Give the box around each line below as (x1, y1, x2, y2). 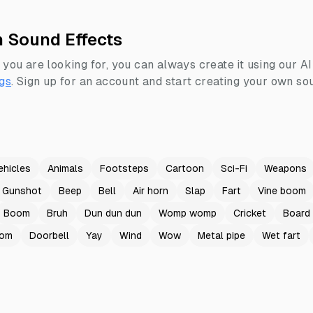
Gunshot (2, 185, 42, 196)
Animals (48, 163, 83, 174)
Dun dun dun (85, 208, 142, 219)
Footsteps (100, 163, 149, 174)
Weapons (264, 163, 307, 174)
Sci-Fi (221, 163, 247, 174)
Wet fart (262, 230, 300, 241)
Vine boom (258, 185, 306, 196)
